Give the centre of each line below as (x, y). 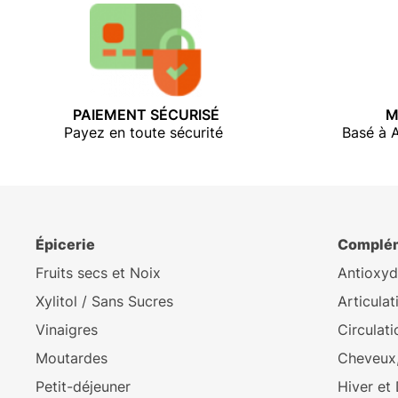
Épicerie (65, 245)
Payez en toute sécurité (146, 132)
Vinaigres (67, 330)
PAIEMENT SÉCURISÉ (146, 114)
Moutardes (72, 358)
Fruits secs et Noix (98, 273)
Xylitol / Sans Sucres (104, 302)
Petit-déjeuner (83, 387)
